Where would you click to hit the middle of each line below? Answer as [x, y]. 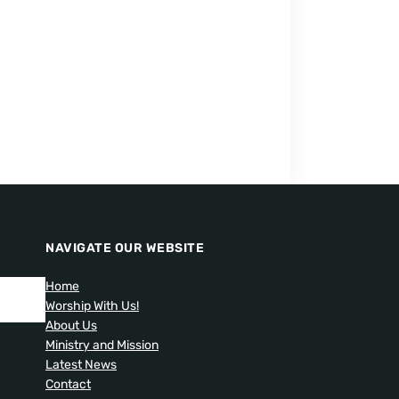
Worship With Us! [92, 306]
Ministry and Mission [102, 346]
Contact [68, 385]
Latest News [81, 365]
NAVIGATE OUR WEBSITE [125, 248]
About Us [71, 326]
